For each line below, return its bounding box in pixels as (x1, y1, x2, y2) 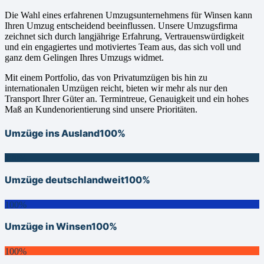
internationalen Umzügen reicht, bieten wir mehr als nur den (5, 83, 227, 94)
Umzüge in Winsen (5, 220, 91, 233)
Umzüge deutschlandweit (5, 173, 124, 186)
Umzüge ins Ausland (5, 127, 100, 139)
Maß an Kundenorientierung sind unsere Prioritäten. (5, 104, 197, 115)
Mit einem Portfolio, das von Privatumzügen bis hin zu (5, 72, 207, 83)
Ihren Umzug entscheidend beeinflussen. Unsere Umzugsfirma (5, 21, 237, 31)
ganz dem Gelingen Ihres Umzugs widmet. (5, 52, 164, 63)
